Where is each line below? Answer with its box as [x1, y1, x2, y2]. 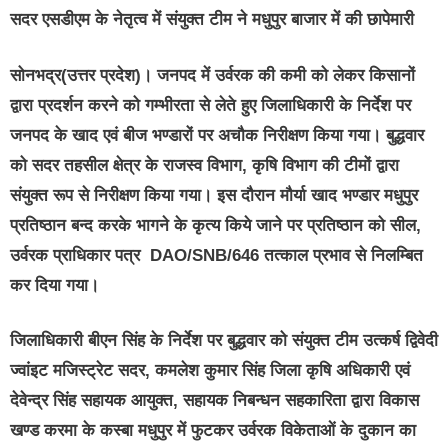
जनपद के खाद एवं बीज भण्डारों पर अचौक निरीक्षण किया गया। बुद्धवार [10, 125, 424, 145]
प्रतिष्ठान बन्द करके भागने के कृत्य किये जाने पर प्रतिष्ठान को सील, [10, 215, 421, 235]
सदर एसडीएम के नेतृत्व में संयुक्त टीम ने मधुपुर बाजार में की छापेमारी [10, 10, 414, 30]
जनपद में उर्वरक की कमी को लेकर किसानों [152, 65, 415, 85]
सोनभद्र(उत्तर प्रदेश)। [10, 65, 152, 85]
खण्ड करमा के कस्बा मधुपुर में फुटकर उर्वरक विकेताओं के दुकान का [10, 421, 416, 441]
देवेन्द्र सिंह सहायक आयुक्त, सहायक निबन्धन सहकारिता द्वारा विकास [10, 391, 419, 411]
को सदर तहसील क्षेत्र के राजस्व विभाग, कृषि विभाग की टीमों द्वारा [10, 155, 399, 175]
